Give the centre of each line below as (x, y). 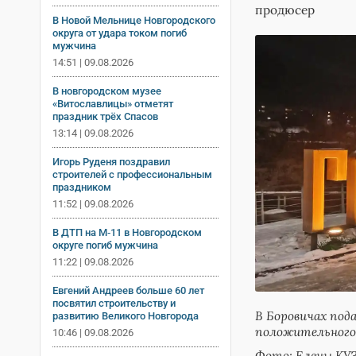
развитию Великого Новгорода (126, 315)
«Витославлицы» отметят (113, 103)
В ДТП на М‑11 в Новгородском (127, 232)
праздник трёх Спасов (105, 116)
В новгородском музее (107, 91)
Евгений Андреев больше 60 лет (128, 290)
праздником (82, 187)
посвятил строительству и (114, 303)
